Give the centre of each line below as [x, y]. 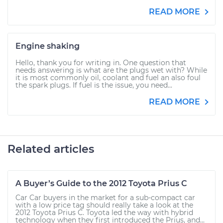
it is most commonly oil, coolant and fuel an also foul [108, 78]
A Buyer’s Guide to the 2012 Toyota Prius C [101, 183]
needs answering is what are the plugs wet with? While [111, 70]
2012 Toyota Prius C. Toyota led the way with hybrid [104, 213]
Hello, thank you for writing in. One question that [101, 63]
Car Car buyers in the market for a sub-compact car [105, 198]
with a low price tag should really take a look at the [104, 205]
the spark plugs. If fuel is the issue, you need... [94, 85]
